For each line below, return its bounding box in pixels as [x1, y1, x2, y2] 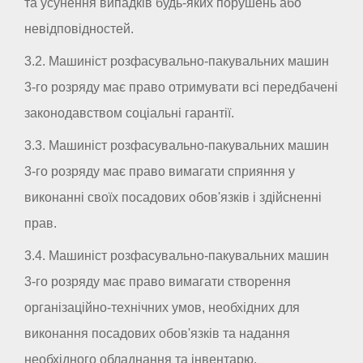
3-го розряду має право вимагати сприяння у [24, 164, 295, 179]
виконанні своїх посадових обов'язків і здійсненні [24, 190, 322, 205]
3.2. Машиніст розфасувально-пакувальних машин [24, 54, 329, 69]
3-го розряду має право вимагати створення [24, 275, 291, 289]
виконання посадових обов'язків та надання [24, 327, 290, 341]
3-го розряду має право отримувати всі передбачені [24, 80, 338, 95]
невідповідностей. [24, 22, 134, 36]
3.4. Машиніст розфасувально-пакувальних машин [24, 249, 329, 263]
